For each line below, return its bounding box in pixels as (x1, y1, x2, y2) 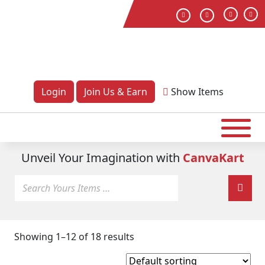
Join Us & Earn (84, 85, 147, 98)
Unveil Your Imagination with (21, 150, 183, 166)
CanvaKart (182, 150, 244, 166)
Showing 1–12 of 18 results (14, 230, 134, 243)
